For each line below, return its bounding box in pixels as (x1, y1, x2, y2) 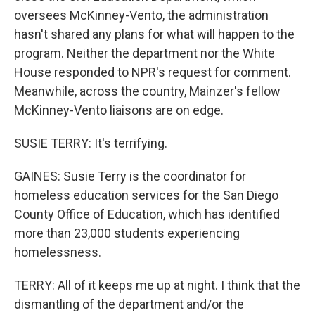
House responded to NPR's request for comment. (14, 65, 291, 79)
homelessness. (14, 245, 101, 259)
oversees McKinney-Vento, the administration (14, 8, 269, 22)
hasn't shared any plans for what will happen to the (14, 27, 295, 41)
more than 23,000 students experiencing (14, 226, 240, 240)
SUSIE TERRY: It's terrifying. (14, 136, 167, 150)
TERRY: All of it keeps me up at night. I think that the (14, 278, 300, 292)
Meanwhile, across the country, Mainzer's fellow (14, 84, 281, 98)
